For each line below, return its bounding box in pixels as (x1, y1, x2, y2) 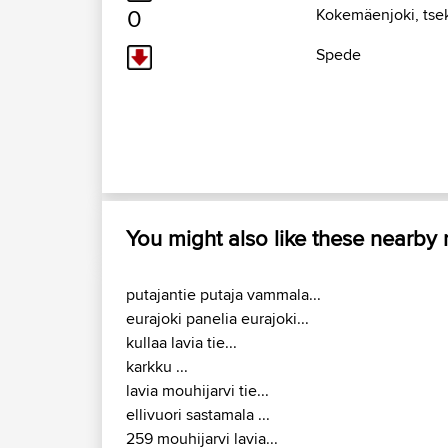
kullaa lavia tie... (126, 331, 237, 355)
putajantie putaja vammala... (126, 283, 321, 307)
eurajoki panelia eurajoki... (126, 307, 309, 331)
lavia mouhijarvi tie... (126, 379, 269, 403)
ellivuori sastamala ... (126, 403, 270, 427)
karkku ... (126, 355, 188, 379)
